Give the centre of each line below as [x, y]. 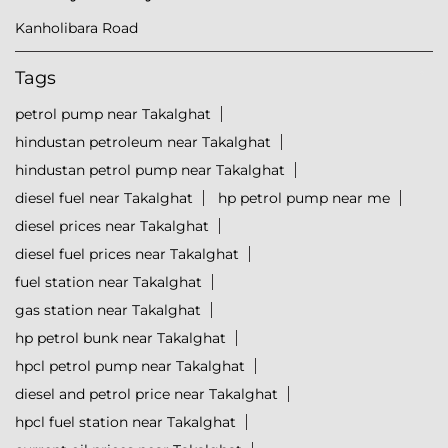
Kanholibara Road [76, 28]
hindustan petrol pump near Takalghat [150, 170]
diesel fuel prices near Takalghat [127, 254]
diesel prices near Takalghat [112, 226]
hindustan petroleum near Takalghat [143, 142]
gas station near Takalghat [108, 310]
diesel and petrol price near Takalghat [146, 394]
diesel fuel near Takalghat [104, 198]
